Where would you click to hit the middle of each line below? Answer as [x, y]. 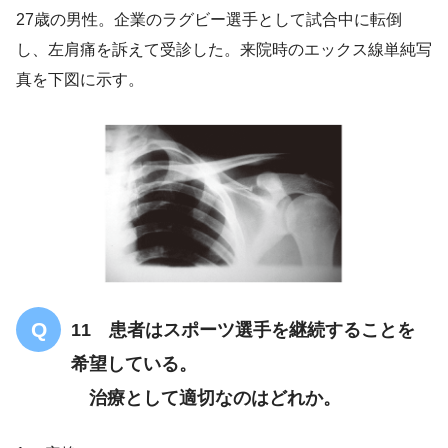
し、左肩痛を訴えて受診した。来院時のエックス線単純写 [224, 49]
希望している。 [134, 363]
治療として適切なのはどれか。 [206, 397]
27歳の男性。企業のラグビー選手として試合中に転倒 [209, 19]
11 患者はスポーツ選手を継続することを [243, 329]
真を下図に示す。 [80, 79]
